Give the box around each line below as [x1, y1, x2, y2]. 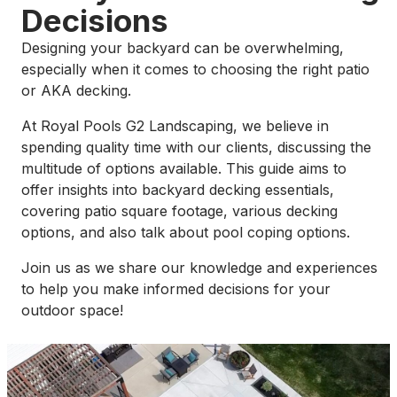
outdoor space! [21, 301, 123, 319]
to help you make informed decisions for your [21, 280, 331, 298]
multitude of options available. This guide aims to [21, 160, 346, 177]
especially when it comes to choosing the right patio [21, 60, 370, 78]
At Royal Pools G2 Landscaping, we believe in [21, 117, 329, 135]
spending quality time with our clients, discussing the [21, 138, 371, 156]
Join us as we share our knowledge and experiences [21, 259, 378, 276]
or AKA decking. [21, 82, 136, 99]
